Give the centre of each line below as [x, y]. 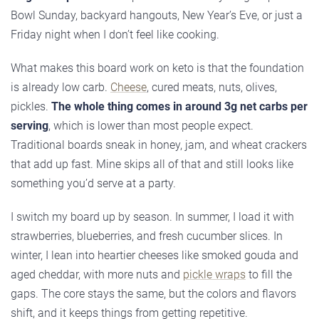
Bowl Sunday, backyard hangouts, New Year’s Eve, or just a [157, 16]
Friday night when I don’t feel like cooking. [115, 35]
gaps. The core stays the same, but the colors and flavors [153, 294]
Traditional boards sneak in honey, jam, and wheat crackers [159, 145]
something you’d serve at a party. [93, 184]
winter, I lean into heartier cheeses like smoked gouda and [155, 256]
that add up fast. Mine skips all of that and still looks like [152, 164]
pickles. [31, 107]
